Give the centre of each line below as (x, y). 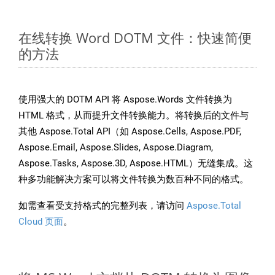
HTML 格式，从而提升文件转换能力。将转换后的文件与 (134, 116)
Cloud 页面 (41, 222)
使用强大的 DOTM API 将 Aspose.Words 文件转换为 (125, 100)
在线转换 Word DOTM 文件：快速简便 (135, 38)
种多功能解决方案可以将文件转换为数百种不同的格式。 (134, 180)
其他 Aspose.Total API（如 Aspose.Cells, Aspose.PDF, (130, 132)
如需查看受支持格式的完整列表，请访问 (103, 206)
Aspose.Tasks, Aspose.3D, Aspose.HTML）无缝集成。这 (136, 164)
